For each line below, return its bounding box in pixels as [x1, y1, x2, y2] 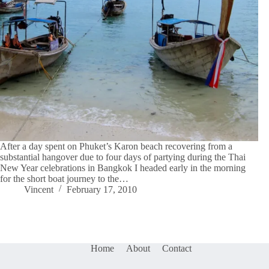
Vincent [24, 184, 53, 195]
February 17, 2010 [67, 184, 137, 195]
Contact [162, 243, 192, 253]
